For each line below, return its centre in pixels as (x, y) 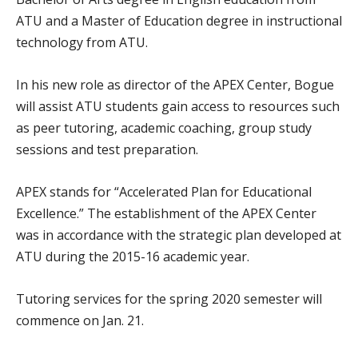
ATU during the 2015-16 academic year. (133, 257)
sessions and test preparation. (107, 149)
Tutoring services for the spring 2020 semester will (169, 299)
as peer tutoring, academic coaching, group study (164, 128)
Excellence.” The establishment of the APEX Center (166, 213)
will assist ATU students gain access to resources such (178, 106)
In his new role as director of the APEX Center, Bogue (175, 85)
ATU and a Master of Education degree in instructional (179, 21)
